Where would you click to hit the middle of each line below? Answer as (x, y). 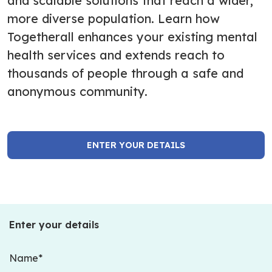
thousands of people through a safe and (125, 73)
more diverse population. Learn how (114, 18)
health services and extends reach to (116, 55)
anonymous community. (77, 91)
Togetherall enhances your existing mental (132, 36)
